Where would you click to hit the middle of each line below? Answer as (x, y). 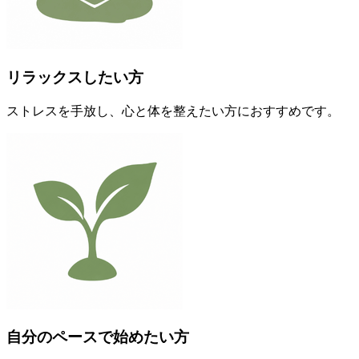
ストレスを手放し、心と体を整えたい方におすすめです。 (173, 111)
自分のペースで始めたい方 (98, 337)
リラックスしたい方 (75, 77)
